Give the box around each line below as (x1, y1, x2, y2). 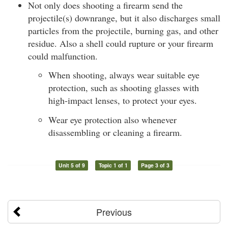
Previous (96, 205, 132, 218)
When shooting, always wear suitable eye (48, 69, 199, 81)
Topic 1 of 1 (98, 161, 128, 169)
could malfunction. (28, 49, 98, 62)
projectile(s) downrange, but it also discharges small (28, 11, 220, 24)
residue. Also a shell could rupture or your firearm (28, 37, 213, 49)
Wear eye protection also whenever (48, 113, 177, 126)
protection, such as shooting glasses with (48, 81, 199, 94)
